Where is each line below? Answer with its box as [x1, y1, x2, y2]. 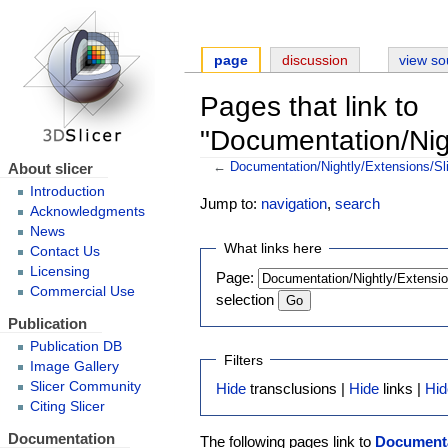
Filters [223, 351, 263, 368]
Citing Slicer [29, 399, 105, 414]
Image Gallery [29, 359, 119, 374]
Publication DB [29, 339, 122, 354]
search [335, 195, 381, 213]
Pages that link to [200, 89, 420, 122]
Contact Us [29, 244, 100, 260]
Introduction [29, 184, 105, 200]
